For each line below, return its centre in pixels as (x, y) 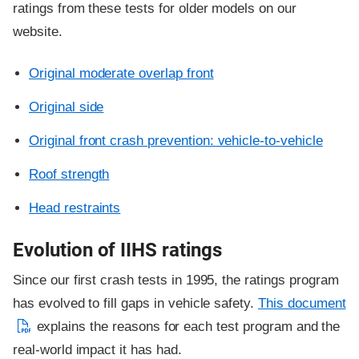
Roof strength (69, 174)
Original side (67, 107)
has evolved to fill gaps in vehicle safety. (136, 304)
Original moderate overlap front (121, 73)
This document (302, 304)
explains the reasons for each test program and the (186, 327)
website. (38, 31)
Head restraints (75, 208)
